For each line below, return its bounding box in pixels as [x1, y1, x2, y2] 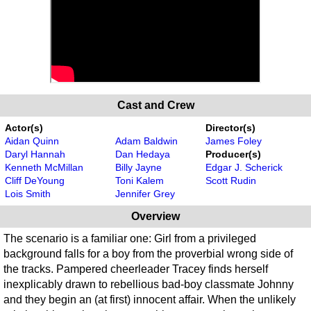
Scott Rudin [205, 175, 256, 187]
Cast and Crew [117, 99, 194, 112]
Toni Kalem [115, 175, 164, 187]
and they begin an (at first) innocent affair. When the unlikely [3, 294, 296, 306]
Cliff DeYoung [5, 175, 65, 187]
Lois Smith [5, 188, 51, 200]
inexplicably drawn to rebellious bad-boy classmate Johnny [3, 278, 294, 291]
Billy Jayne [115, 162, 162, 174]
